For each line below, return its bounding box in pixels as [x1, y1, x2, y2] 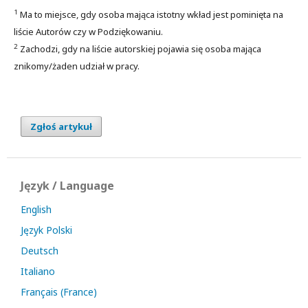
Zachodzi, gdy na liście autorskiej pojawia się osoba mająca [18, 42, 261, 55]
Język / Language [21, 177, 114, 193]
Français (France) [21, 285, 97, 298]
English [21, 202, 52, 216]
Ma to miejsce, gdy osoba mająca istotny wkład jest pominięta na [18, 8, 283, 21]
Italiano [21, 264, 55, 278]
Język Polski [21, 223, 72, 236]
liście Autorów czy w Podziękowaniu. [14, 25, 163, 38]
